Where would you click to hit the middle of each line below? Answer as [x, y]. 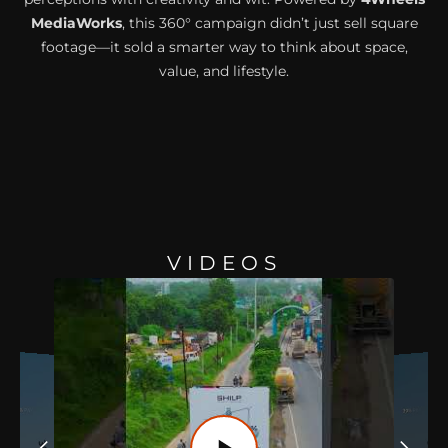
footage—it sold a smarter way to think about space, [224, 47]
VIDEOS [224, 262]
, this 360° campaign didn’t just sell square [269, 23]
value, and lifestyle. [224, 71]
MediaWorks [76, 23]
